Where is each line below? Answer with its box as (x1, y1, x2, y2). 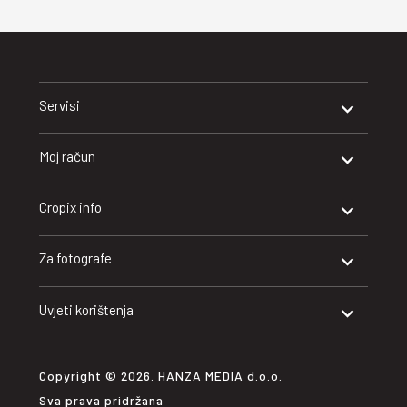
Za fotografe (38, 250, 112, 267)
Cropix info (38, 199, 102, 216)
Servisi (38, 96, 80, 114)
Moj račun (38, 147, 95, 164)
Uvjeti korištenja (38, 301, 134, 318)
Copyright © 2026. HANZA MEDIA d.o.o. (38, 367, 283, 383)
